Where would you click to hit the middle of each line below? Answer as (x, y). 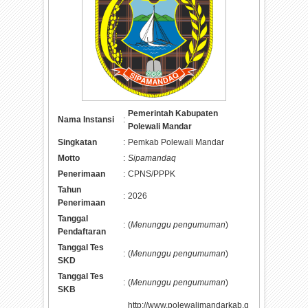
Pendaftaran (82, 231)
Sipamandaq (152, 158)
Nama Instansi (86, 119)
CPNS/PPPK (152, 174)
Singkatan (78, 142)
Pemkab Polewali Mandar (176, 142)
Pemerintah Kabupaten (173, 113)
